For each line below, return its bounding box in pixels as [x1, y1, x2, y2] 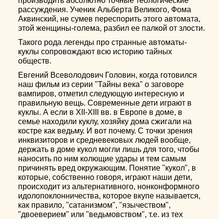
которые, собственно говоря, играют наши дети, [18, 173, 193, 181]
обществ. [18, 57, 52, 65]
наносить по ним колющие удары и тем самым [18, 154, 187, 163]
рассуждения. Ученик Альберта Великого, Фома [18, 5, 192, 14]
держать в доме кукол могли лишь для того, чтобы [18, 145, 200, 153]
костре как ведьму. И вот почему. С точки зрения [18, 127, 193, 135]
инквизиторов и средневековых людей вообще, [18, 136, 191, 144]
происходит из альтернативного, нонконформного [18, 182, 200, 191]
